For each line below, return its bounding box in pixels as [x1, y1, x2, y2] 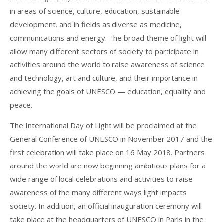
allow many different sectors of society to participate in [10, 46, 199, 56]
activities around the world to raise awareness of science [10, 59, 205, 70]
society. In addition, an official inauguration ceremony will [10, 201, 202, 211]
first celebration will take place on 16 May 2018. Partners [10, 147, 205, 158]
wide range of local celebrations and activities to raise [10, 174, 193, 184]
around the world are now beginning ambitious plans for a [10, 161, 206, 171]
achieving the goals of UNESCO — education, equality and [10, 86, 206, 97]
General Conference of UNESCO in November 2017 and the [10, 134, 212, 144]
